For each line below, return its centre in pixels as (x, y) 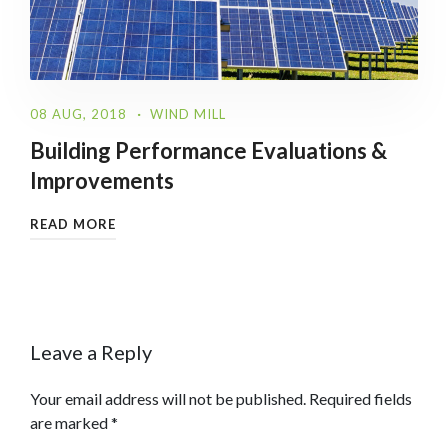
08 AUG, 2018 (78, 114)
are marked (70, 423)
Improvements (102, 181)
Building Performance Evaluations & (208, 151)
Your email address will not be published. (168, 399)
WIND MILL (188, 114)
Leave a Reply (91, 352)
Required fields (360, 399)
